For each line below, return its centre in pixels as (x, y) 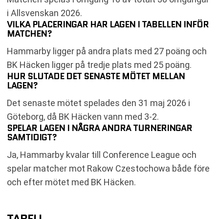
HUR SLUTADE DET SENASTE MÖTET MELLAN (96, 76)
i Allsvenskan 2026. (44, 13)
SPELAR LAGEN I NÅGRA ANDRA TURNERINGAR (99, 128)
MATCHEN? (29, 33)
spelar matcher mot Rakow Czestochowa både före (108, 168)
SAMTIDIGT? (32, 137)
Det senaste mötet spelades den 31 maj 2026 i (99, 103)
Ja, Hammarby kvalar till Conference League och (102, 154)
